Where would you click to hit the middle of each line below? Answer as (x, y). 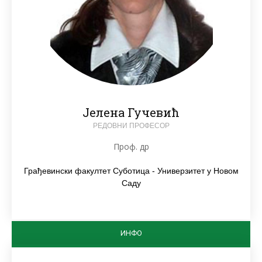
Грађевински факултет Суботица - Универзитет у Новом (131, 170)
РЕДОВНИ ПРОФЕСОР (131, 125)
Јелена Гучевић (131, 112)
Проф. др (131, 146)
